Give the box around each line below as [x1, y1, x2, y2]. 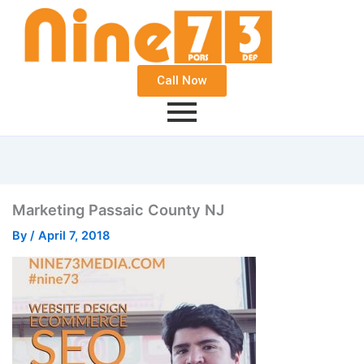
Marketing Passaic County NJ [11, 201, 224, 219]
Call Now [157, 73, 207, 89]
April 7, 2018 [37, 228, 110, 244]
